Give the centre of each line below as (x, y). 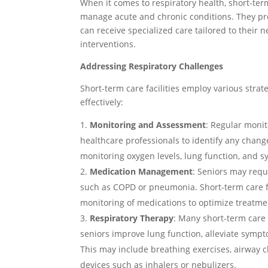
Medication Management (141, 171)
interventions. (108, 44)
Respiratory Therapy (132, 218)
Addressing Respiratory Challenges (152, 66)
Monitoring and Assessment (148, 125)
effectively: (102, 102)
